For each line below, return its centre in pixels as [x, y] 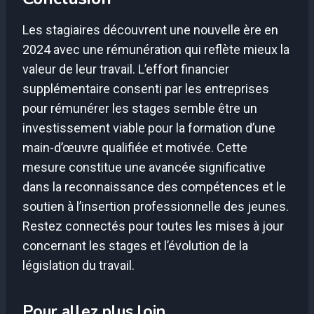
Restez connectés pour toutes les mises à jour [153, 226]
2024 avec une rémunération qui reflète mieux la [156, 50]
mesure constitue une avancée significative [144, 168]
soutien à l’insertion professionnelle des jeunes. [156, 207]
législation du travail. [78, 266]
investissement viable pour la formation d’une [149, 128]
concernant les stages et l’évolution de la [135, 246]
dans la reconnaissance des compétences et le [154, 187]
